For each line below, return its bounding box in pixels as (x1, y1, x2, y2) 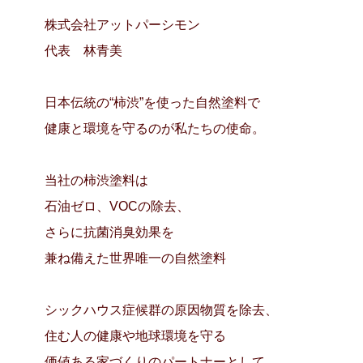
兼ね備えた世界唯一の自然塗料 (44, 251, 226, 265)
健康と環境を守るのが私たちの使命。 (44, 122, 265, 135)
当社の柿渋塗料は (44, 173, 148, 187)
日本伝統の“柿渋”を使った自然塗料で (44, 96, 260, 109)
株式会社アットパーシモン (44, 18, 213, 32)
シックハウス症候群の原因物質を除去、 (44, 303, 278, 317)
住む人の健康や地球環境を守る (44, 329, 226, 343)
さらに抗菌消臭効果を (44, 225, 174, 239)
